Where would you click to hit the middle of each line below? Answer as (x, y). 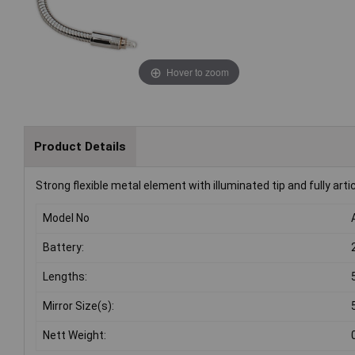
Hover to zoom (197, 71)
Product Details (80, 146)
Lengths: (65, 277)
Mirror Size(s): (78, 306)
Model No (66, 218)
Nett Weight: (74, 336)
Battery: (63, 248)
